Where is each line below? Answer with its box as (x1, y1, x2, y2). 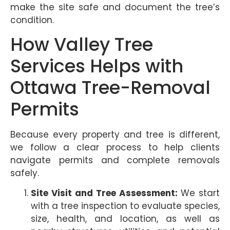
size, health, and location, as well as (31, 213, 220, 225)
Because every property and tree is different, (10, 128, 220, 141)
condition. (10, 13, 54, 26)
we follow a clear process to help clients (10, 141, 220, 154)
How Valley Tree (10, 31, 153, 57)
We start (181, 187, 220, 200)
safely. (10, 166, 39, 179)
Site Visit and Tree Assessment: (31, 187, 181, 200)
